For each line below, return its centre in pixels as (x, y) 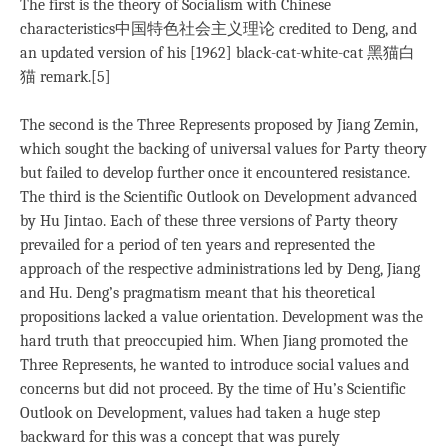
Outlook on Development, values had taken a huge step (200, 412)
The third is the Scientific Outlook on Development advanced (218, 196)
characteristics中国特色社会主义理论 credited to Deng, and (218, 28)
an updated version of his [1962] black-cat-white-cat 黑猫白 (217, 52)
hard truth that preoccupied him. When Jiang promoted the (214, 340)
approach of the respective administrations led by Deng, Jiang (220, 268)
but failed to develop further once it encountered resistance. (215, 172)
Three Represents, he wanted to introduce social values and (214, 364)
